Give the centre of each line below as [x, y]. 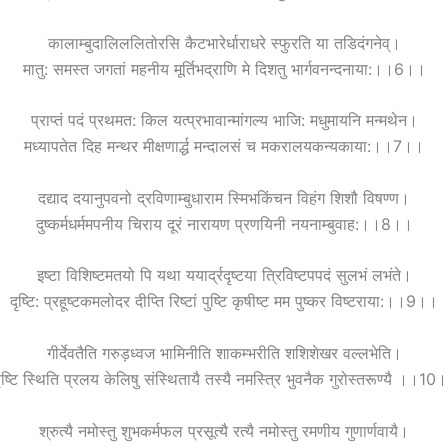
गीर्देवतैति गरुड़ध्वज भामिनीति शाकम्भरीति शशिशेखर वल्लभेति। [224, 353]
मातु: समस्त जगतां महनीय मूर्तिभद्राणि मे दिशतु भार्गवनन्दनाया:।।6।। [224, 68]
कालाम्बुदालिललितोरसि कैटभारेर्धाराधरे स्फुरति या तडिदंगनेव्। [224, 42]
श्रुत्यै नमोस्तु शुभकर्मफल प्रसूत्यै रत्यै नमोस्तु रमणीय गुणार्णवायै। [224, 430]
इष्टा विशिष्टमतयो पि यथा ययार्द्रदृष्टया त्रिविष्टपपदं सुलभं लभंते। [224, 275]
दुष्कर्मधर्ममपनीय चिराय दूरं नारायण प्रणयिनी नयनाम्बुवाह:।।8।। [224, 223]
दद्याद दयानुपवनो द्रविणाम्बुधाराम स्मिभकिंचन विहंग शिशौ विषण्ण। [224, 197]
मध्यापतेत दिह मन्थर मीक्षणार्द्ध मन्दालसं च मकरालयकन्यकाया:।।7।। [224, 146]
